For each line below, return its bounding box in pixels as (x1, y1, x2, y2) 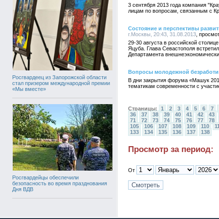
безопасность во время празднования (12, 180, 107, 187)
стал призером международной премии (12, 80, 110, 86)
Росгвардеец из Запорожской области (12, 74, 107, 80)
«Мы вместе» (12, 86, 46, 92)
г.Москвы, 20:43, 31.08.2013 (128, 31, 196, 37)
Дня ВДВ (12, 186, 33, 193)
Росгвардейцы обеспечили (12, 175, 79, 181)
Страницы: (128, 106, 157, 111)
